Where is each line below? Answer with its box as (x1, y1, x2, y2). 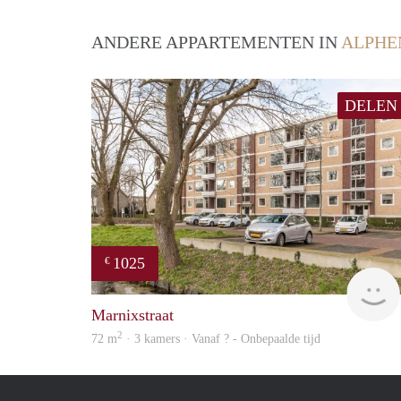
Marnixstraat (91, 306, 174, 325)
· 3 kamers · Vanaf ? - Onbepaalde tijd (123, 332, 320, 346)
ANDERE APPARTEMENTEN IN (91, 32, 341, 53)
